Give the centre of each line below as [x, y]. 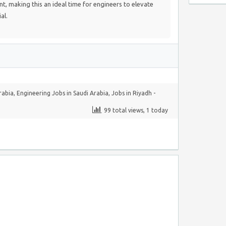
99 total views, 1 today [136, 110]
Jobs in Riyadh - [133, 93]
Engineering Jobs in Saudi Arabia [63, 93]
